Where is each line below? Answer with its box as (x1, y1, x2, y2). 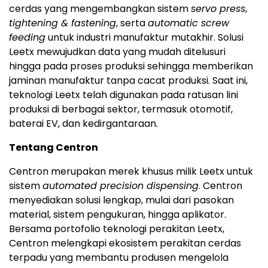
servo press (191, 2, 245, 16)
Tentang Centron (9, 141, 98, 155)
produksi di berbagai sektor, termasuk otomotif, (9, 102, 233, 117)
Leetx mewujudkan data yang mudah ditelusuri (9, 45, 226, 59)
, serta (116, 16, 148, 31)
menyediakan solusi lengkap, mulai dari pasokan (9, 193, 234, 208)
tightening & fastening (9, 16, 116, 31)
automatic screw (148, 16, 229, 31)
